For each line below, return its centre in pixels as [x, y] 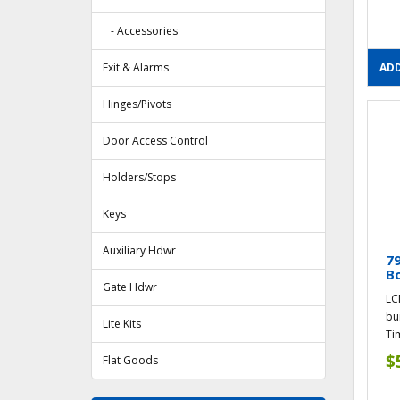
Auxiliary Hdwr [139, 251]
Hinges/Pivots [137, 104]
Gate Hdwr [130, 287]
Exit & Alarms [136, 68]
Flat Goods [130, 361]
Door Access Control [155, 141]
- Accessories [140, 31]
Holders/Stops [139, 178]
